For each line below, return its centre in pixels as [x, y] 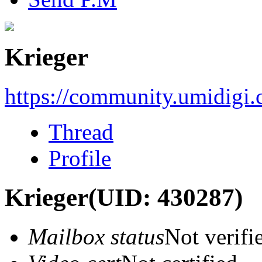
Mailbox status [96, 236]
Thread [81, 132]
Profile [80, 158]
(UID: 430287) [166, 197]
